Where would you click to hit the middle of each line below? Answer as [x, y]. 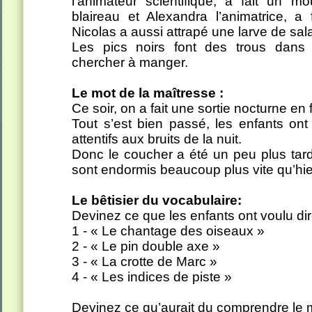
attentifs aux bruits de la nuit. [157, 139]
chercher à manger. [130, 62]
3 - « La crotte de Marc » [145, 262]
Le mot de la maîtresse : [148, 93]
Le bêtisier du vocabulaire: [157, 200]
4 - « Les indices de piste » [152, 277]
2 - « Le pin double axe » [146, 246]
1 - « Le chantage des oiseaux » [168, 231]
